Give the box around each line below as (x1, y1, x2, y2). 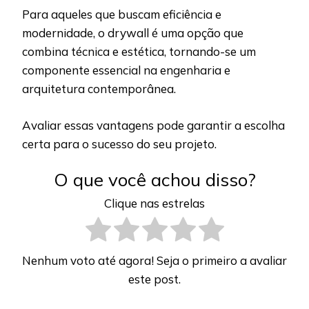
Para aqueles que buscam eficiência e (22, 7, 221, 22)
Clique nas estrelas (104, 195, 205, 210)
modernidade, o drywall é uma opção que (22, 26, 243, 41)
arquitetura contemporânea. (22, 81, 179, 97)
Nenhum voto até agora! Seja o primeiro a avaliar (22, 253, 287, 268)
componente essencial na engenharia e (22, 63, 230, 78)
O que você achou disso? (53, 168, 256, 192)
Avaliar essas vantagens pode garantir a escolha (22, 117, 285, 132)
